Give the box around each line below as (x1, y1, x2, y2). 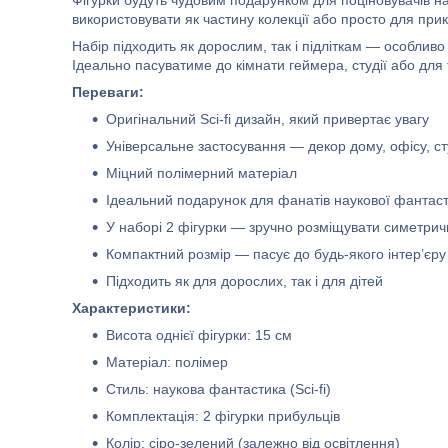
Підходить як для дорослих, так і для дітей (106, 273, 383, 289)
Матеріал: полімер (106, 354, 228, 370)
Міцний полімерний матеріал (106, 165, 297, 181)
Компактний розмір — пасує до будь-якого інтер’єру (106, 246, 446, 262)
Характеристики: (72, 300, 191, 316)
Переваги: (72, 84, 144, 100)
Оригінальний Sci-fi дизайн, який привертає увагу (106, 111, 429, 127)
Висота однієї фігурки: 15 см (106, 327, 292, 343)
